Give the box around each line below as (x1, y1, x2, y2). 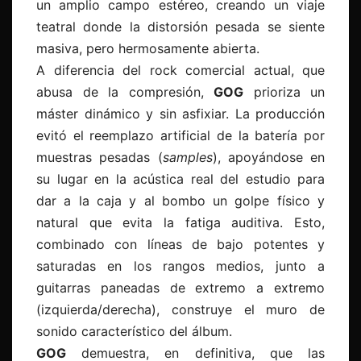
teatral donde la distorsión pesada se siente (36, 19, 325, 35)
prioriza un (243, 84, 325, 101)
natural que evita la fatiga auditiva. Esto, (36, 214, 325, 231)
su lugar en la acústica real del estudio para (36, 171, 325, 188)
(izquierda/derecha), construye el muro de (36, 301, 325, 318)
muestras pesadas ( (36, 149, 163, 166)
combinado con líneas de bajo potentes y (36, 236, 325, 253)
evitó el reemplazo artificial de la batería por (36, 127, 325, 144)
